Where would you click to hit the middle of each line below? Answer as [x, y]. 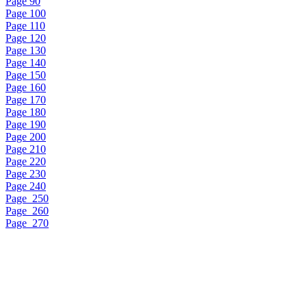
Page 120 [26, 38]
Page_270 [27, 223]
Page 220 [26, 161]
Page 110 [25, 26]
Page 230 [26, 174]
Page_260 [27, 211]
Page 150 [26, 75]
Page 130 [26, 50]
